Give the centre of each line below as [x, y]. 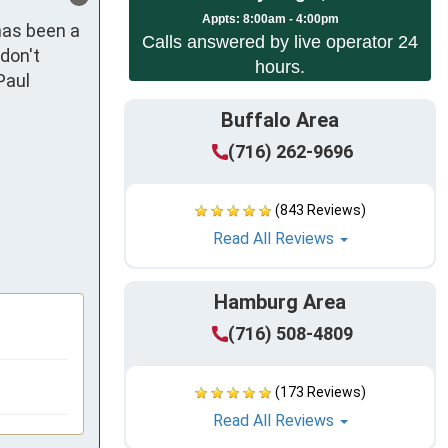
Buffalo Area [280, 120]
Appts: [221, 19]
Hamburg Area [280, 302]
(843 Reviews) [320, 210]
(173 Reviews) [320, 392]
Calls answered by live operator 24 [280, 42]
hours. [280, 67]
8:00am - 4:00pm [292, 19]
